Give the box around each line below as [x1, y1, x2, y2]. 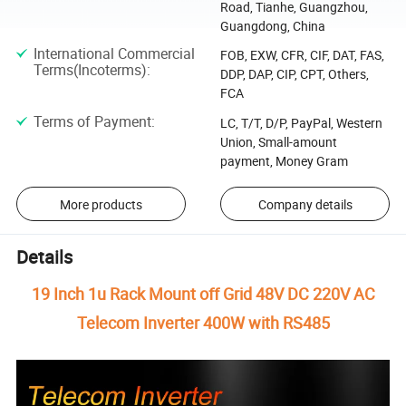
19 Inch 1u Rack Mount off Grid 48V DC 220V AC [31, 282, 375, 304]
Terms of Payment [33, 111, 151, 131]
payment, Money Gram [219, 151, 348, 169]
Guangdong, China [219, 17, 325, 35]
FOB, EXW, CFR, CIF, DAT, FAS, [219, 46, 384, 64]
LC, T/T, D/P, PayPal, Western [219, 113, 382, 131]
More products [59, 195, 142, 213]
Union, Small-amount [219, 132, 337, 150]
